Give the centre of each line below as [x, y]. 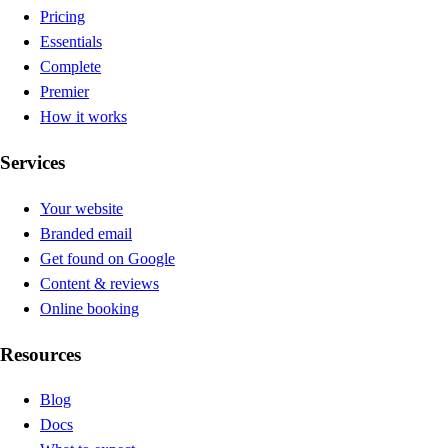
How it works [83, 117]
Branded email [86, 233]
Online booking [89, 308]
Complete [70, 67]
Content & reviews [99, 283]
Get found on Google [107, 258]
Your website [81, 208]
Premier [64, 92]
